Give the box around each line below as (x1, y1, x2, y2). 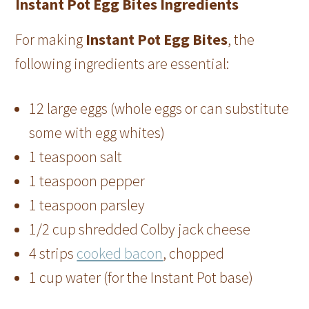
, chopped (163, 243, 225, 263)
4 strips (29, 243, 77, 263)
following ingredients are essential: (15, 54, 230, 74)
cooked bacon (77, 243, 163, 263)
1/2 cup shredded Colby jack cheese (29, 219, 251, 239)
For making (15, 30, 86, 50)
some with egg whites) (29, 123, 166, 143)
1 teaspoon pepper (29, 171, 146, 191)
